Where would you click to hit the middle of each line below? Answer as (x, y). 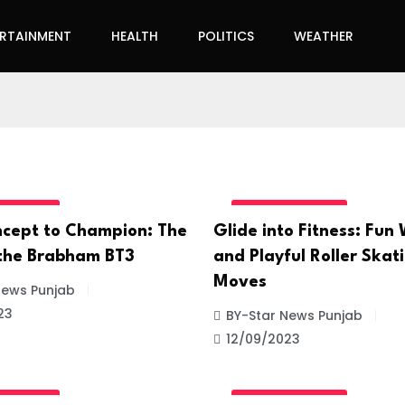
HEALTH (135, 36)
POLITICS (226, 36)
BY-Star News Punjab (294, 315)
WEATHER (324, 36)
